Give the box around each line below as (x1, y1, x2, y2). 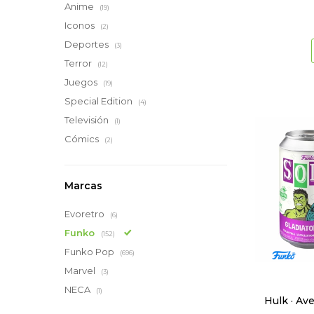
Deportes (64, 39, 111, 50)
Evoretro (64, 208, 107, 219)
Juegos (64, 76, 100, 88)
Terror (64, 57, 94, 69)
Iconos (64, 20, 97, 31)
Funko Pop (64, 246, 116, 257)
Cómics (64, 133, 101, 144)
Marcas (64, 179, 102, 192)
